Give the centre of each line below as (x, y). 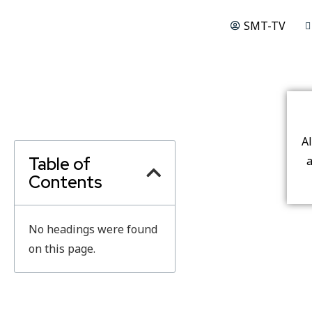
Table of (60, 164)
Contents (65, 182)
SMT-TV (265, 26)
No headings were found (93, 229)
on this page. (62, 249)
